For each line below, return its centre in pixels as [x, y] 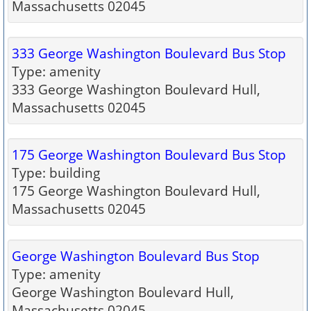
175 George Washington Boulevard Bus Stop [149, 154]
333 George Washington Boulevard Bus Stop [149, 53]
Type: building [56, 173]
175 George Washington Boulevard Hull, [136, 191]
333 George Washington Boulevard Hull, [136, 89]
